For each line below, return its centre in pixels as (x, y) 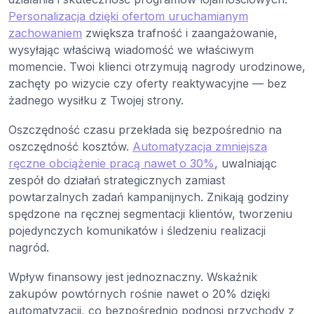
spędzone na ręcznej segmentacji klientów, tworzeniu (150, 214)
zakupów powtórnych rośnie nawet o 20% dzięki (139, 294)
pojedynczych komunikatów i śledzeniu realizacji (137, 231)
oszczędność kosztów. (70, 147)
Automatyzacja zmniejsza (200, 147)
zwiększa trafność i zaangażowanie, (180, 33)
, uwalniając (246, 164)
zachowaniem (45, 33)
